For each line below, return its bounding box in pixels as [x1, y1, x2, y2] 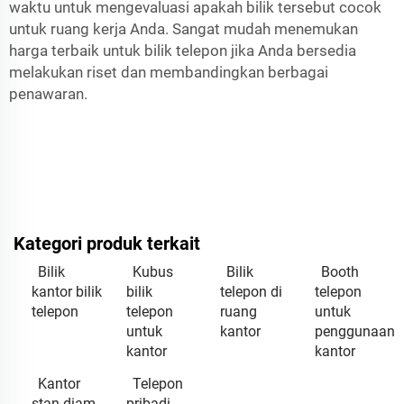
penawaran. [9, 85, 87, 103]
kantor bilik [32, 283, 102, 300]
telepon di [220, 283, 282, 300]
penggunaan [314, 323, 395, 340]
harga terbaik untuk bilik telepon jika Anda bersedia [9, 41, 356, 60]
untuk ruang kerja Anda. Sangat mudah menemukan [9, 20, 358, 38]
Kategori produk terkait [14, 233, 200, 254]
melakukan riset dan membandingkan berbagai [9, 63, 328, 81]
